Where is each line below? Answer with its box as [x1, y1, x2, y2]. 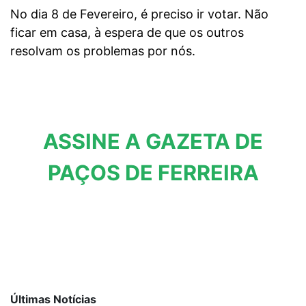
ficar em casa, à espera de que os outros [10, 25, 244, 40]
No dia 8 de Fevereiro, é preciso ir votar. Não [10, 6, 268, 21]
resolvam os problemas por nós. [10, 43, 195, 58]
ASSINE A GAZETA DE [43, 128, 263, 154]
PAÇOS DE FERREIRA [47, 159, 259, 185]
